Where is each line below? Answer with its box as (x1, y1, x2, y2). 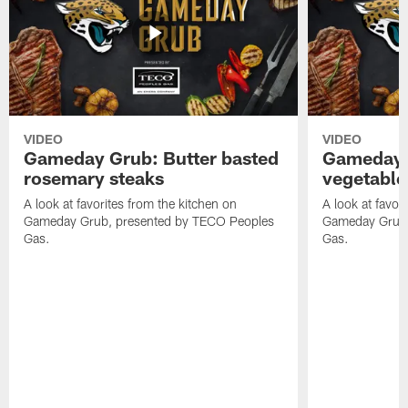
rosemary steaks (24, 167, 165, 189)
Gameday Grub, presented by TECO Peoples (24, 213, 275, 229)
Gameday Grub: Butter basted (24, 147, 280, 169)
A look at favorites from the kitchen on (24, 196, 238, 212)
